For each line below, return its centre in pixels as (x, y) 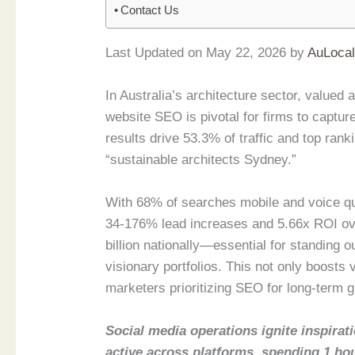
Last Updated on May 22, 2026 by (207, 52)
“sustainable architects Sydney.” (201, 160)
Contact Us (150, 10)
